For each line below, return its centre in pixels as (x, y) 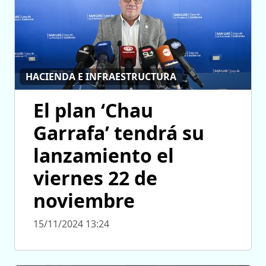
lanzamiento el (104, 155)
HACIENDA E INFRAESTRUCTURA (101, 77)
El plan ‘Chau (93, 110)
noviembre (84, 200)
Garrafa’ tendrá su (119, 132)
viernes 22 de (95, 178)
